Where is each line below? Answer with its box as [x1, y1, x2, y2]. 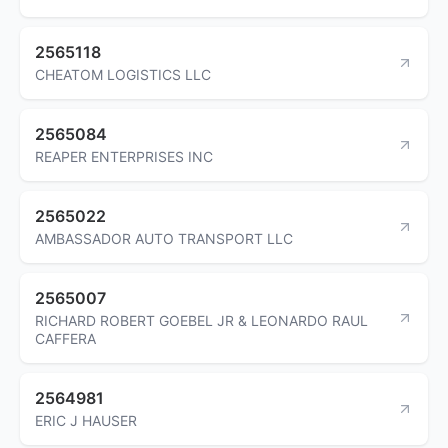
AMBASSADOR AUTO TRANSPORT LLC [35, 229, 293, 247]
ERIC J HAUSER [35, 411, 137, 429]
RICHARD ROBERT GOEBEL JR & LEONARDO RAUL [35, 311, 368, 329]
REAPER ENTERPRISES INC [35, 147, 213, 165]
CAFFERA [35, 329, 96, 347]
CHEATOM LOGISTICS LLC [35, 65, 211, 83]
